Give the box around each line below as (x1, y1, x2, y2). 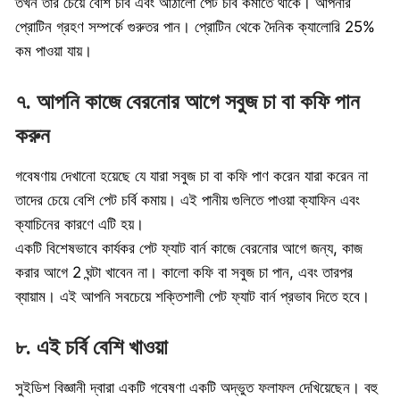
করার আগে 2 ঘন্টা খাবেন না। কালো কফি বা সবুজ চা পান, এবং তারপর (15, 263, 353, 282)
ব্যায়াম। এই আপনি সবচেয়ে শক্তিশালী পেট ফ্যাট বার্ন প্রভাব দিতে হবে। (15, 287, 370, 306)
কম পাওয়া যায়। (15, 42, 92, 61)
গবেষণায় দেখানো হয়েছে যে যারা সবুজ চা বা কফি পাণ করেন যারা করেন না (15, 167, 368, 186)
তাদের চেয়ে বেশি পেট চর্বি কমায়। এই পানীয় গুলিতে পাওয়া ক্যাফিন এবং (15, 191, 360, 210)
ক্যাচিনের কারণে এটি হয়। (15, 215, 144, 234)
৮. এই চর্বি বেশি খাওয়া (15, 335, 168, 361)
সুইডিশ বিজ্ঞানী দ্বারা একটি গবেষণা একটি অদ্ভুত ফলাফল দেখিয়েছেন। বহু (15, 379, 378, 397)
